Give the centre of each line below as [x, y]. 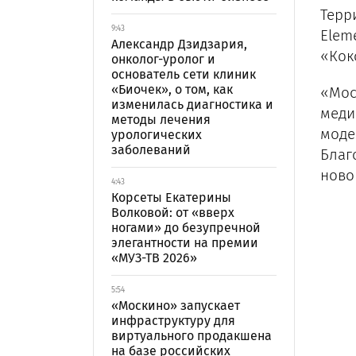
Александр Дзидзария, [179, 44]
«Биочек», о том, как [172, 89]
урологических [157, 135]
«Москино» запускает [176, 306]
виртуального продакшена [192, 336]
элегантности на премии [185, 243]
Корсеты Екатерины [171, 197]
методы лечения [161, 120]
